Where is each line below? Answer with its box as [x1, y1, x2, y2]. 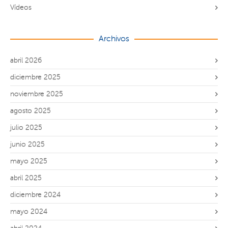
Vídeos [10, 3, 32, 11]
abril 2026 [10, 56, 42, 64]
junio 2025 [10, 140, 45, 148]
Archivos [99, 34, 129, 43]
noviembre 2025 [10, 90, 63, 98]
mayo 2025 [10, 157, 47, 165]
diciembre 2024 [10, 190, 61, 198]
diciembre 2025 [10, 73, 61, 81]
